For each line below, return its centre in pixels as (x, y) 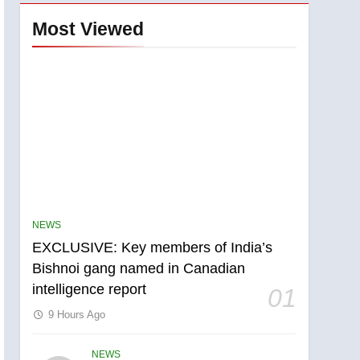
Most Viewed (88, 29)
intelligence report (90, 289)
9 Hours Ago (77, 314)
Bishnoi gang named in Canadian (139, 268)
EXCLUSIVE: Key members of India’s (153, 247)
